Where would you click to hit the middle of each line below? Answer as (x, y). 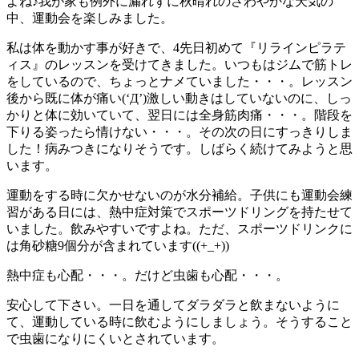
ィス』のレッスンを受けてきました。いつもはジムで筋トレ (179, 64)
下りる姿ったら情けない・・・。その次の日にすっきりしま (179, 131)
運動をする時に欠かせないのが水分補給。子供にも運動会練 (179, 195)
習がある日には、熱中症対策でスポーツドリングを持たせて (179, 212)
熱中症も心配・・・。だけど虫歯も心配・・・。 (147, 275)
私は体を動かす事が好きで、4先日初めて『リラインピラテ (176, 47)
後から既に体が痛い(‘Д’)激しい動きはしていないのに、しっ (179, 98)
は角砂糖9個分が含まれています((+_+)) (118, 245)
